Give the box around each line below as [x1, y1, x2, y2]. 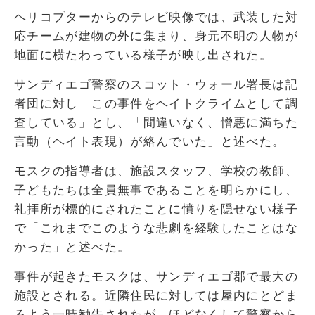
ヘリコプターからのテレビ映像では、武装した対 [14, 9, 298, 24]
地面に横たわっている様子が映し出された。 [14, 47, 273, 62]
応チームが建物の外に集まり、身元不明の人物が [14, 28, 298, 43]
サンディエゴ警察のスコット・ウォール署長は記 [14, 77, 298, 91]
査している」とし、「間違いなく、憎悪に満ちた [14, 115, 298, 129]
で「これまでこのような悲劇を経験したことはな [14, 220, 298, 235]
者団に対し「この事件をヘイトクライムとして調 [14, 96, 298, 110]
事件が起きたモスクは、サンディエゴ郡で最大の [14, 269, 298, 283]
